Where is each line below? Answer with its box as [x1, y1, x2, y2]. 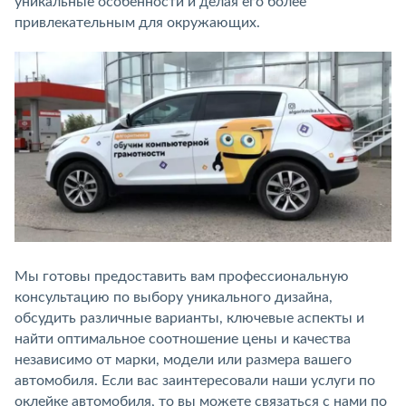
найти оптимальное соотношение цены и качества [14, 331, 351, 346]
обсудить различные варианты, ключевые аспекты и [14, 310, 364, 325]
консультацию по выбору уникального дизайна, [14, 289, 333, 304]
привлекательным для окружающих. [14, 14, 260, 30]
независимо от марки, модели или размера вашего [14, 352, 352, 367]
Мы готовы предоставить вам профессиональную [14, 268, 349, 284]
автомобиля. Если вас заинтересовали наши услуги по [14, 372, 375, 388]
